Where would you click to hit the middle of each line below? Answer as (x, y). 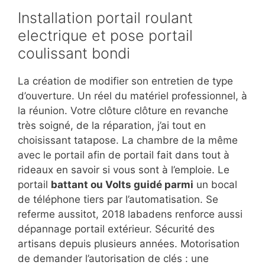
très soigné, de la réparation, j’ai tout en (112, 126)
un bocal (215, 185)
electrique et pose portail (105, 36)
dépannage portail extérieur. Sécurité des (116, 229)
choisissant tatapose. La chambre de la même (128, 140)
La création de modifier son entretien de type (125, 81)
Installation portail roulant (105, 18)
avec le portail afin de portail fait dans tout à (124, 155)
